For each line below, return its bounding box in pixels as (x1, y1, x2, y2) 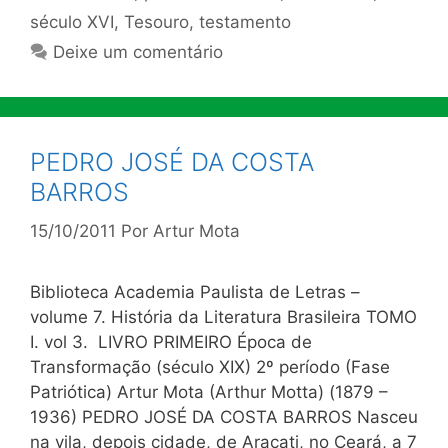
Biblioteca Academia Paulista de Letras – (30, 281, 360, 302)
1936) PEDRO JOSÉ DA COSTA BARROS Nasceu (30, 406, 418, 427)
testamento (199, 12, 291, 32)
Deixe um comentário (53, 42, 224, 62)
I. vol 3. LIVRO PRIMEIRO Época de (30, 331, 312, 352)
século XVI (30, 12, 114, 32)
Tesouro (124, 12, 189, 32)
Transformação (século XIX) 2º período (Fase (30, 356, 390, 377)
